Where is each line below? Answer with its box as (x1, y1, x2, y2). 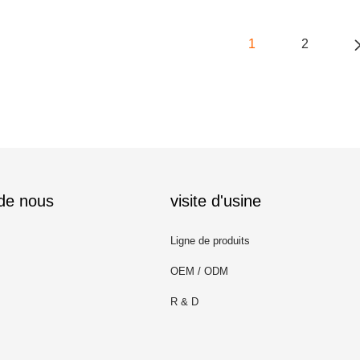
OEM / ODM (170, 265, 228, 277)
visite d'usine (170, 192, 261, 210)
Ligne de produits (170, 235, 250, 247)
